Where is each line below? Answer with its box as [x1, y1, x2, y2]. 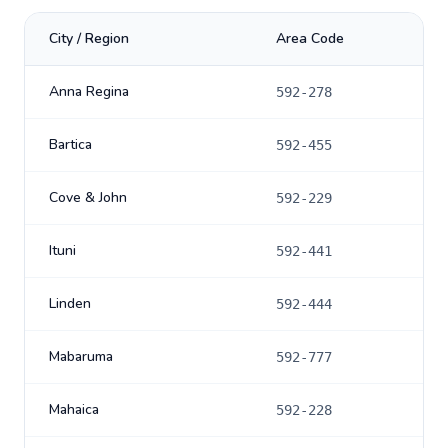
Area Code [276, 29, 344, 48]
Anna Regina [49, 82, 129, 101]
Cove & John [49, 188, 127, 207]
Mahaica [49, 400, 99, 419]
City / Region [49, 29, 129, 48]
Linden [49, 294, 91, 313]
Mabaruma [49, 347, 113, 366]
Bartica [49, 135, 92, 154]
